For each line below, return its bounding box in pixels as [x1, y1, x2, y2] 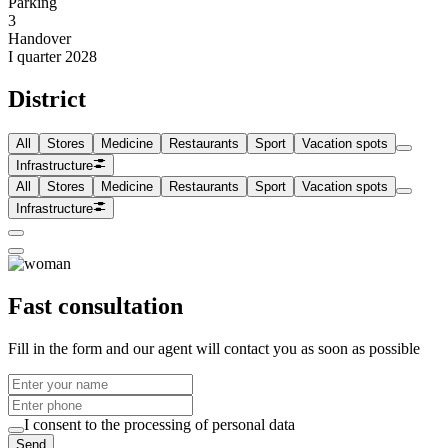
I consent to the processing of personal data [24, 416, 295, 434]
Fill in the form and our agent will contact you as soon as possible [8, 340, 420, 358]
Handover [8, 29, 71, 47]
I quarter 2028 [8, 47, 97, 65]
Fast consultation [8, 293, 183, 320]
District [8, 85, 86, 112]
